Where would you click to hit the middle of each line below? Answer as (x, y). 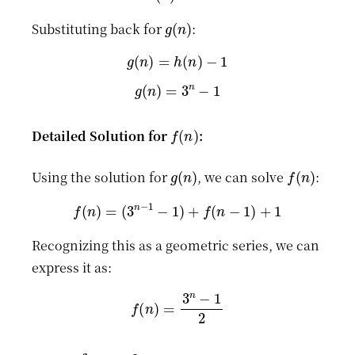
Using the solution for (101, 177)
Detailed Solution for (101, 136)
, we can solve (242, 177)
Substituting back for (98, 29)
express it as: (72, 267)
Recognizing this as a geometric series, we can (176, 245)
